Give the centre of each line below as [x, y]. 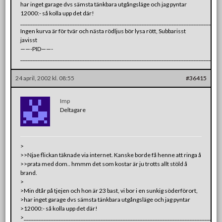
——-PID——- [37, 49]
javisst [29, 40]
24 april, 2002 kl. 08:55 [45, 78]
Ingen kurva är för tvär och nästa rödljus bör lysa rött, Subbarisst [103, 31]
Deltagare [73, 110]
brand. [29, 172]
